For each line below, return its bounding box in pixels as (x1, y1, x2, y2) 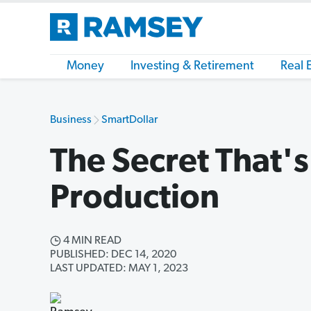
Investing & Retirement (131, 60, 254, 73)
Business (50, 115, 92, 126)
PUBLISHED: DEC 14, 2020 (50, 249, 176, 260)
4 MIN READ (61, 235, 121, 246)
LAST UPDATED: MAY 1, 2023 (50, 263, 188, 274)
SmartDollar (101, 115, 158, 126)
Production (50, 183, 219, 216)
